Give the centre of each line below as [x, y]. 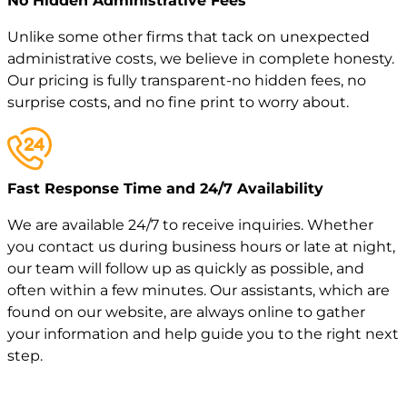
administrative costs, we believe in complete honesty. [201, 59]
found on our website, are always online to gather [186, 312]
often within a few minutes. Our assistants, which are [199, 290]
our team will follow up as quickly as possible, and [186, 268]
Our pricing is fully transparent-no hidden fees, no [187, 81]
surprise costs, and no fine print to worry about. [178, 103]
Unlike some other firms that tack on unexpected [189, 37]
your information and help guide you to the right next [203, 333]
